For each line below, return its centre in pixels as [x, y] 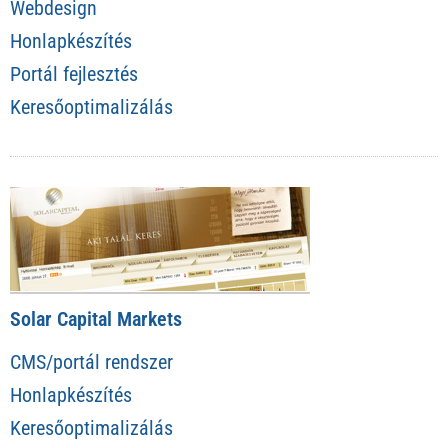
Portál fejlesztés [74, 73]
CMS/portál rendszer [91, 362]
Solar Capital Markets [96, 319]
